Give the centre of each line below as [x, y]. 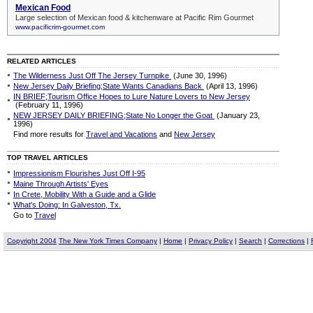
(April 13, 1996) [232, 86]
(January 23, [237, 115]
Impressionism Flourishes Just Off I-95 [79, 173]
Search [250, 241]
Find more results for [50, 134]
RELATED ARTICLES [42, 61]
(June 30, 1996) [200, 75]
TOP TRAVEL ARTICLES [48, 158]
